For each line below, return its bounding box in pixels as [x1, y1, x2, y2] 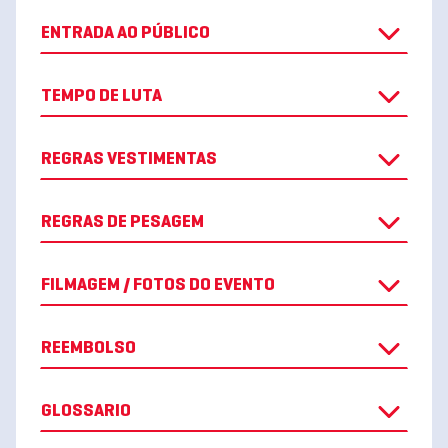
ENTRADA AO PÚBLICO [41, 25, 210, 42]
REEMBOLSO [41, 340, 136, 357]
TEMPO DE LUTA [41, 88, 162, 105]
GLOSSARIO [41, 403, 131, 420]
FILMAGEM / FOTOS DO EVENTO [123, 277, 275, 294]
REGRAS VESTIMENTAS [41, 151, 217, 168]
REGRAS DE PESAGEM [41, 214, 204, 231]
